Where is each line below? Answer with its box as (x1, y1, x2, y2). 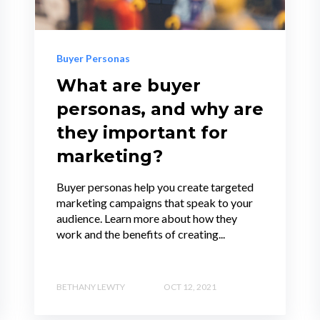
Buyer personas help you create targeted (56, 180, 254, 194)
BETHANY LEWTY (56, 281, 125, 292)
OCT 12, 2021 (164, 281, 216, 292)
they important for (56, 122, 228, 144)
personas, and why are (56, 99, 264, 120)
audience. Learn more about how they (56, 211, 237, 226)
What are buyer (56, 75, 201, 96)
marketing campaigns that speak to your (56, 196, 253, 210)
